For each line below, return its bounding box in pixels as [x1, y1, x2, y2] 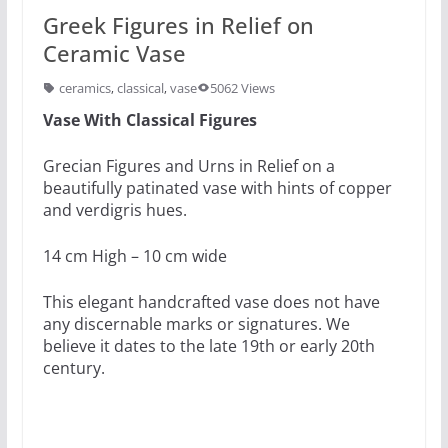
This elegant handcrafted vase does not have [42, 290, 380, 313]
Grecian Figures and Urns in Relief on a [42, 154, 335, 177]
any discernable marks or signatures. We [42, 312, 350, 335]
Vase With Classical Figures [42, 108, 257, 131]
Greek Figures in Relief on [42, 9, 314, 40]
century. [42, 356, 105, 379]
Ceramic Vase [42, 37, 186, 68]
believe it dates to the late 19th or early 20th [42, 334, 375, 357]
